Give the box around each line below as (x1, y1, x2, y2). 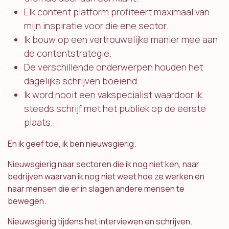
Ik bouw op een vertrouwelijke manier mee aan (24, 33, 218, 46)
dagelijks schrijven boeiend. (24, 75, 139, 87)
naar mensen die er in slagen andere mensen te (8, 183, 185, 195)
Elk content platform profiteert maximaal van (24, 6, 210, 18)
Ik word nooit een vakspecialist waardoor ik (24, 88, 202, 101)
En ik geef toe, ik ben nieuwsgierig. (8, 138, 138, 150)
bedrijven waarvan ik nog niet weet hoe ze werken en (8, 171, 204, 182)
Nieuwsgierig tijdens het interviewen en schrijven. (8, 216, 192, 227)
